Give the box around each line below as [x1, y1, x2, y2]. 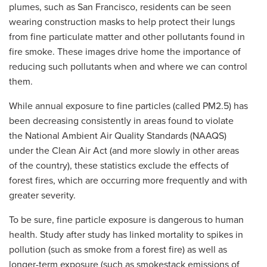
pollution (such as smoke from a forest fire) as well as [9, 242, 227, 256]
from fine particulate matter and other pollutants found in [9, 29, 245, 43]
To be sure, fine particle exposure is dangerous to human [9, 212, 244, 226]
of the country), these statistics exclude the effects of [9, 158, 229, 172]
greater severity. [9, 188, 76, 201]
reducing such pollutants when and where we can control [9, 59, 247, 73]
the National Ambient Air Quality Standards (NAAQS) [9, 128, 226, 142]
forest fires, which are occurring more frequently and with [9, 173, 247, 187]
